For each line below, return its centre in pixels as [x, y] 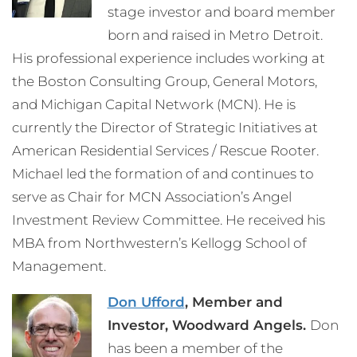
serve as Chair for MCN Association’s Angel [152, 197]
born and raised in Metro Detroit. [215, 35]
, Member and [233, 302]
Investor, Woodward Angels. [208, 326]
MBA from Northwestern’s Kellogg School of [159, 243]
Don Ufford [146, 302]
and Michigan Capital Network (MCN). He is [154, 105]
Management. [61, 267]
